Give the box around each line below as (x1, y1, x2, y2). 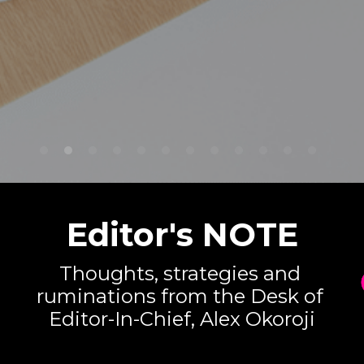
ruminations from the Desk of (36, 284, 323, 308)
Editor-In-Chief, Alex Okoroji (49, 307, 315, 331)
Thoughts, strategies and (58, 262, 301, 285)
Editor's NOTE (66, 214, 298, 254)
